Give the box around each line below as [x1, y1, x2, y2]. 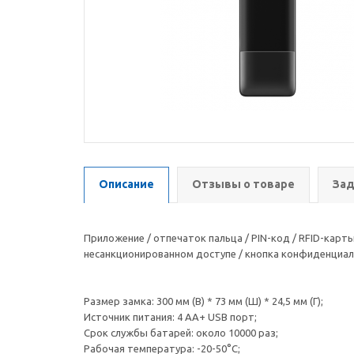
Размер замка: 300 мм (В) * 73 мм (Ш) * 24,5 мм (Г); [84, 296, 323, 307]
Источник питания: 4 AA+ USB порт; [84, 311, 257, 322]
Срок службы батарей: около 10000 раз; [84, 327, 278, 338]
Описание [99, 178, 154, 190]
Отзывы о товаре [192, 178, 295, 190]
